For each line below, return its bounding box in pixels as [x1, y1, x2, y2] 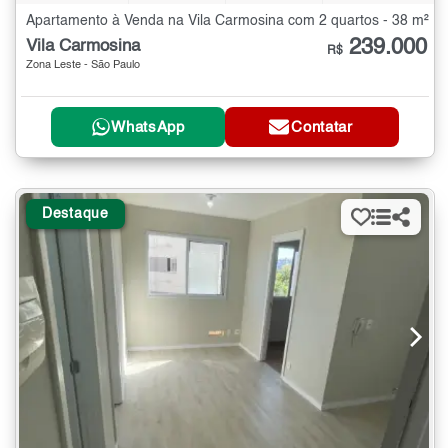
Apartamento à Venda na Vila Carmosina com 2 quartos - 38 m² [26, 14, 429, 29]
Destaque [42, 207, 109, 222]
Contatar [291, 119, 353, 135]
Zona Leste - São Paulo [26, 60, 140, 72]
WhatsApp [111, 119, 185, 135]
